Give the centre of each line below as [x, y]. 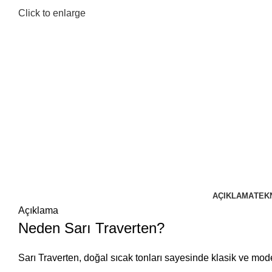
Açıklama [38, 210]
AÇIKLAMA [233, 196]
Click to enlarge [52, 13]
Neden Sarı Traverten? [91, 228]
